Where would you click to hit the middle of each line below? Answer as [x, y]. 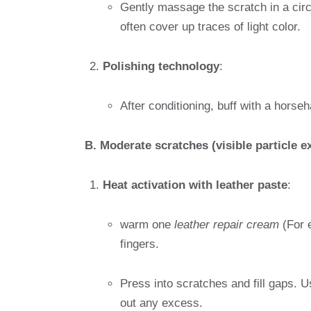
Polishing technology [161, 67]
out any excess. [161, 303]
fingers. [140, 244]
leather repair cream [227, 224]
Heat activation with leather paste [195, 185]
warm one [147, 224]
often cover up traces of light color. [210, 27]
